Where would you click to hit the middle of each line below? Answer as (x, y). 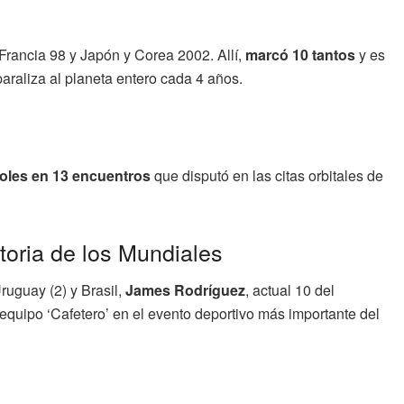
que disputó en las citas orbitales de (267, 175)
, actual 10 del (290, 290)
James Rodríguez (185, 290)
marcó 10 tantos (300, 54)
